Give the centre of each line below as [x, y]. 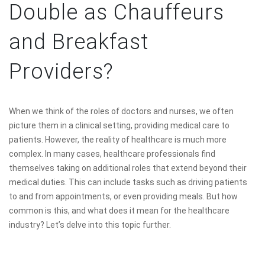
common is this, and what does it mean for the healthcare [119, 210]
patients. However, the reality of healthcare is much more [118, 139]
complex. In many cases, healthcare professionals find [112, 153]
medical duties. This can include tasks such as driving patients [128, 182]
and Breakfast [79, 42]
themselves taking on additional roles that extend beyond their [128, 168]
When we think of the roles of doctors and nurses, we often [121, 111]
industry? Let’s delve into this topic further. [90, 224]
